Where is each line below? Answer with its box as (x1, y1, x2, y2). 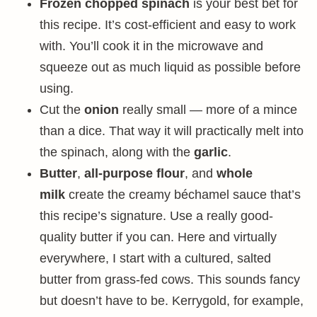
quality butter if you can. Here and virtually (40, 230, 277, 244)
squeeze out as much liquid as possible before (40, 60, 301, 74)
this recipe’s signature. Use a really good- (40, 209, 273, 223)
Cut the (40, 103, 84, 117)
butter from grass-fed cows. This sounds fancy (40, 272, 300, 287)
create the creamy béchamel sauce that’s (65, 188, 301, 202)
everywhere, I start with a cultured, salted (40, 251, 271, 265)
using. (40, 81, 74, 96)
